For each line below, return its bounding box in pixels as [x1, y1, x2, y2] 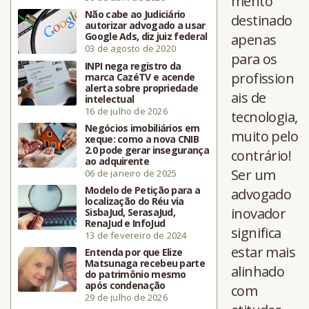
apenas [231, 30, 277, 49]
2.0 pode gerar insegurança [85, 143, 209, 157]
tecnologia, [231, 107, 298, 126]
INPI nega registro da [85, 59, 181, 72]
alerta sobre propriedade [85, 81, 199, 94]
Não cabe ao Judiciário [85, 7, 186, 21]
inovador [231, 203, 286, 223]
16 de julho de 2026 [85, 104, 168, 117]
